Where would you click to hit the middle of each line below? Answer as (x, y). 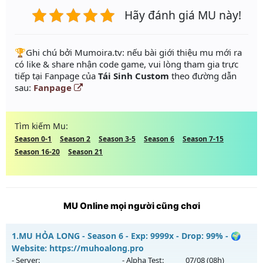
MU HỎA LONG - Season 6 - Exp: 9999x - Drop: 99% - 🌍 (130, 236)
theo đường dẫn (203, 76)
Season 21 (85, 152)
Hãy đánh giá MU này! (183, 15)
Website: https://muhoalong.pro (78, 248)
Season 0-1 (33, 139)
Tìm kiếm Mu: (41, 126)
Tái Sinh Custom (134, 76)
